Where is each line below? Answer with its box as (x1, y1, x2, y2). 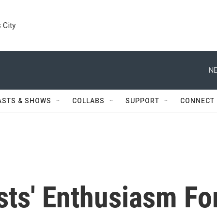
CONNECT (180, 97, 215, 105)
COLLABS (72, 97, 105, 105)
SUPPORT (125, 97, 159, 105)
